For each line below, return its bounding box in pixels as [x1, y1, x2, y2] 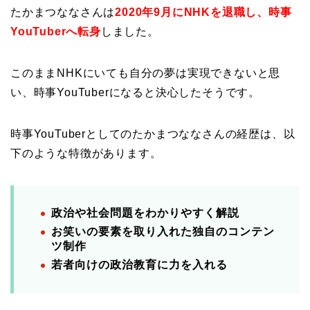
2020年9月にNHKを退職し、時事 [115, 6, 292, 19]
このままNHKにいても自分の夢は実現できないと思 [10, 67, 281, 80]
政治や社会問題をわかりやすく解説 [51, 207, 239, 219]
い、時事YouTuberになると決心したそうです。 [10, 86, 260, 99]
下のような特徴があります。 [10, 147, 162, 160]
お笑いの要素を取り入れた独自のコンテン [51, 225, 275, 237]
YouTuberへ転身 [10, 26, 101, 38]
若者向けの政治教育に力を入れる [51, 258, 228, 271]
